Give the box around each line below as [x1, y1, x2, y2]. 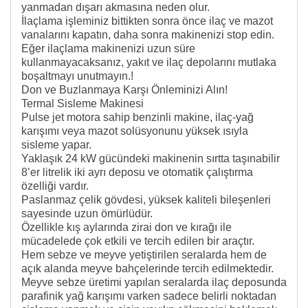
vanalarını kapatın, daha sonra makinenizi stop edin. [21, 28, 274, 41]
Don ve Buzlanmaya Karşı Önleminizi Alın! [21, 83, 228, 96]
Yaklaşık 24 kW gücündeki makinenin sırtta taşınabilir [21, 152, 280, 164]
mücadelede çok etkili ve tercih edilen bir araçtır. [21, 234, 254, 247]
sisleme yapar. [21, 138, 91, 151]
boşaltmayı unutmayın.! [21, 69, 133, 82]
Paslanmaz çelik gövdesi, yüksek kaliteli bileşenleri [21, 193, 271, 206]
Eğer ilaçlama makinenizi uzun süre [21, 42, 195, 54]
